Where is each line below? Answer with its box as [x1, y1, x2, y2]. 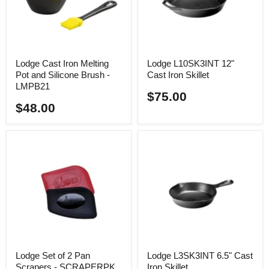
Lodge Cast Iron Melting [16, 58, 109, 68]
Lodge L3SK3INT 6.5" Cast [147, 250, 253, 261]
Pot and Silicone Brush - [16, 69, 110, 80]
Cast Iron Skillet [147, 69, 209, 80]
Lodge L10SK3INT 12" [147, 58, 234, 68]
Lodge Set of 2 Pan [16, 250, 90, 261]
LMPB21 [16, 80, 50, 91]
